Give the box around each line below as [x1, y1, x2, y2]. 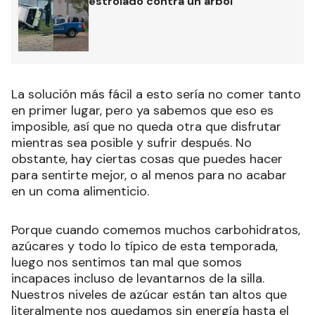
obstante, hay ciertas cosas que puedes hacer [11, 150, 283, 167]
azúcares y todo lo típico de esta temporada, [11, 237, 278, 255]
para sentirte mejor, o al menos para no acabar [11, 166, 287, 184]
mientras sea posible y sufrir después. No [11, 134, 252, 151]
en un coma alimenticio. [11, 182, 149, 200]
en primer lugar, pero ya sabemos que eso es [11, 101, 274, 119]
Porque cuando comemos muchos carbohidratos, [11, 221, 300, 238]
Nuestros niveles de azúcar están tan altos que [11, 285, 287, 303]
